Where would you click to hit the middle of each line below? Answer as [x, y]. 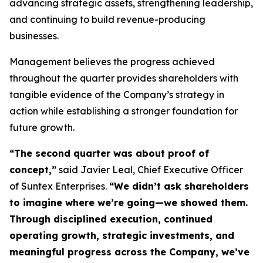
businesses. [34, 36]
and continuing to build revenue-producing [107, 19]
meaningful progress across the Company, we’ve [129, 252]
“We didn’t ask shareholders [179, 186]
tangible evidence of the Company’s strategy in [117, 95]
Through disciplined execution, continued [111, 219]
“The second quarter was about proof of [109, 153]
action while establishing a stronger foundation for [124, 111]
